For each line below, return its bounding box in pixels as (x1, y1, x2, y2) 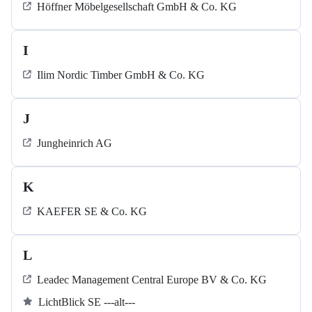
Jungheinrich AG (37, 137, 112, 150)
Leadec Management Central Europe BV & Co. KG (37, 274, 267, 286)
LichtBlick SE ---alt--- (38, 296, 135, 309)
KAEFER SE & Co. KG (37, 205, 147, 218)
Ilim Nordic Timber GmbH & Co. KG (37, 69, 205, 81)
